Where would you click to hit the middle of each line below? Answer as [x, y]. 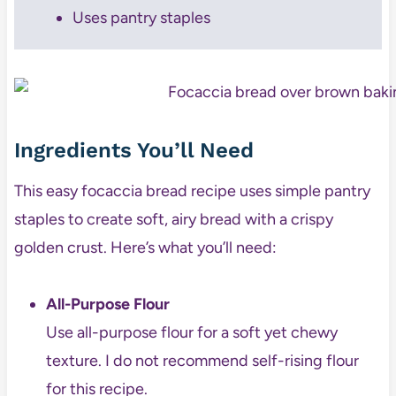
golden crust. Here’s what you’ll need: [145, 248]
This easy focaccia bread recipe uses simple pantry [192, 191]
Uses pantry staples [141, 18]
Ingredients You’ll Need [133, 151]
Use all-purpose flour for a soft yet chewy [191, 333]
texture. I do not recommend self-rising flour [202, 361]
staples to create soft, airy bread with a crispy [173, 220]
